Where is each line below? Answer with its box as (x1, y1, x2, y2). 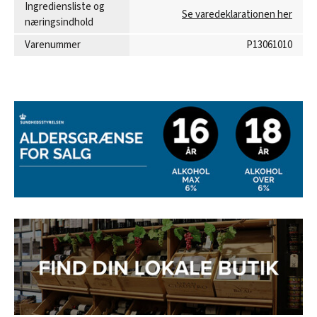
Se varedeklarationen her (182, 6, 292, 22)
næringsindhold (25, 14, 93, 30)
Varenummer (25, 37, 81, 52)
